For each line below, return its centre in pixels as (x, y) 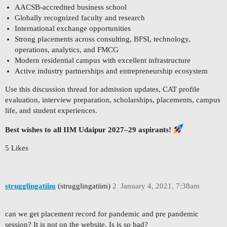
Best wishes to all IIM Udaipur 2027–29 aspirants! (88, 130)
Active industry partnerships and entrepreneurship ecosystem (111, 71)
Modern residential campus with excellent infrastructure (102, 61)
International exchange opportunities (72, 29)
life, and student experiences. (51, 111)
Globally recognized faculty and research (80, 18)
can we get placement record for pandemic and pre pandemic (102, 214)
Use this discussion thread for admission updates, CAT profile (102, 89)
